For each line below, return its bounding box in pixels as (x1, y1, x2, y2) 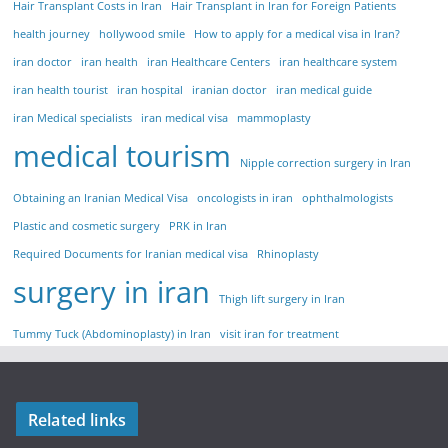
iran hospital (117, 83, 184, 98)
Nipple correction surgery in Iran (240, 156, 412, 171)
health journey (13, 27, 91, 42)
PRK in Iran (169, 219, 228, 234)
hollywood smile (99, 27, 186, 42)
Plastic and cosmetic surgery (13, 219, 161, 234)
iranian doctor (192, 83, 268, 98)
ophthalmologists (302, 191, 394, 206)
